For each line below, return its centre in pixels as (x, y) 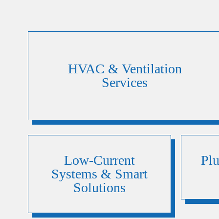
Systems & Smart (99, 174)
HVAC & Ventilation (125, 69)
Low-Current (99, 160)
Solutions (99, 187)
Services (125, 82)
